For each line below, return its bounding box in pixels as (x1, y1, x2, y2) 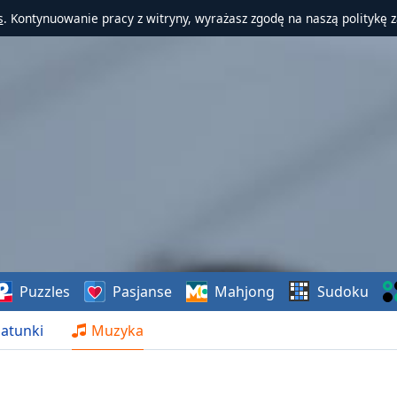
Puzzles (19, 282, 71, 301)
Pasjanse (113, 282, 173, 301)
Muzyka (91, 321, 144, 340)
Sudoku (317, 282, 370, 301)
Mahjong (214, 282, 276, 301)
